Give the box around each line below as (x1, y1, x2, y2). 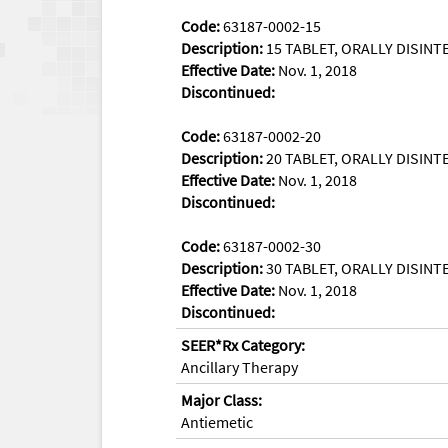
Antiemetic (181, 411, 253, 432)
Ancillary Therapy (181, 356, 298, 377)
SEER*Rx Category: (181, 334, 305, 355)
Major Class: (181, 389, 262, 410)
